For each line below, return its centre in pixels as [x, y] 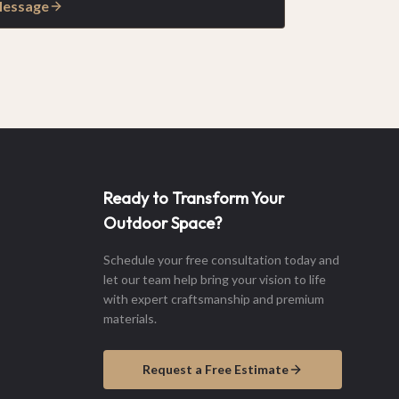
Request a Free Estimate [216, 369]
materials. [130, 318]
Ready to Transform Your [194, 198]
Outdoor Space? [163, 223]
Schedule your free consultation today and [221, 260]
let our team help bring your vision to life [215, 279]
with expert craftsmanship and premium [214, 299]
